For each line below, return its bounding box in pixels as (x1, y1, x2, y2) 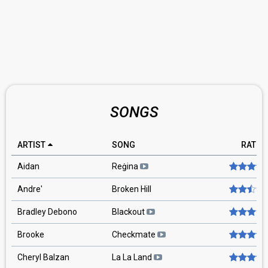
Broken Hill (112, 184, 151, 194)
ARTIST (17, 140, 45, 150)
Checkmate (112, 230, 157, 239)
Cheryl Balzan (17, 252, 69, 262)
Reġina (112, 162, 140, 171)
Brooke (17, 230, 44, 239)
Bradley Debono (17, 207, 77, 217)
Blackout (112, 207, 147, 217)
